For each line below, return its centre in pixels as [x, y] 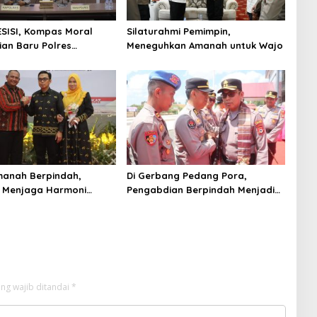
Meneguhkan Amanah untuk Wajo [204, 46]
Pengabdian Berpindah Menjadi [200, 189]
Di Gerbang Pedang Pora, [186, 175]
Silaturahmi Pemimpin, [178, 31]
